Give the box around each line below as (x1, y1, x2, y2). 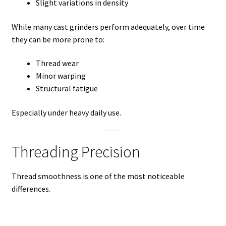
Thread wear (35, 58, 79, 69)
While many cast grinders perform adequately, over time (11, 21, 205, 32)
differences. (11, 184, 50, 194)
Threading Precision (11, 142, 140, 162)
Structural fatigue (35, 83, 98, 94)
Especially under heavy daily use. (11, 107, 121, 118)
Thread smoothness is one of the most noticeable (11, 171, 185, 182)
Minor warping (35, 71, 86, 81)
